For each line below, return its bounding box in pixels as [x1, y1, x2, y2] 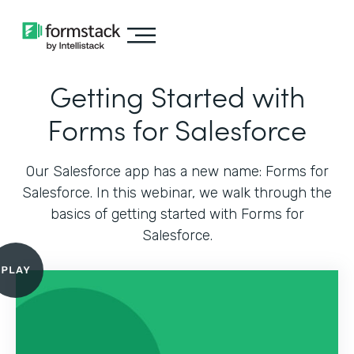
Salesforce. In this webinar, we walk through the [22, 184, 332, 201]
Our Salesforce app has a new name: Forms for [25, 163, 329, 180]
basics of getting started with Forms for [50, 205, 304, 223]
